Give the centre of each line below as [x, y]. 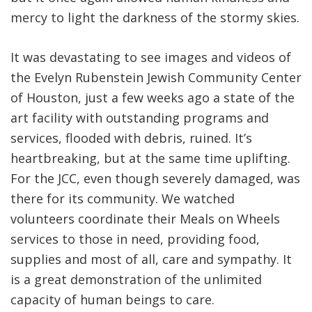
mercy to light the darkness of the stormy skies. [155, 18]
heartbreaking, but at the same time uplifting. [150, 158]
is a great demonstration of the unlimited [136, 280]
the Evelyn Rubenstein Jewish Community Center [156, 78]
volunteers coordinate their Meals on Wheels [145, 219]
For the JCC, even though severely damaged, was [155, 179]
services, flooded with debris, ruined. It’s [131, 138]
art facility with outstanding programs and [140, 118]
